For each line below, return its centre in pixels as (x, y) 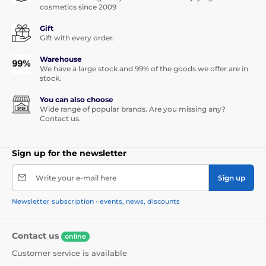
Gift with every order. (77, 37)
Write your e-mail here (76, 178)
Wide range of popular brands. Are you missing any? (133, 109)
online (75, 236)
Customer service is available (69, 253)
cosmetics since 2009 (78, 7)
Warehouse (61, 59)
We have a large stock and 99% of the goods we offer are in (144, 68)
